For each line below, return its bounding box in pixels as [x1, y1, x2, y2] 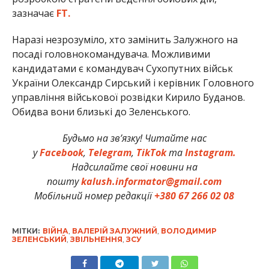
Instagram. [184, 146, 236, 160]
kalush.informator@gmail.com [81, 175, 222, 189]
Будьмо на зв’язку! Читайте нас [62, 131, 207, 145]
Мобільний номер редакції [34, 189, 155, 203]
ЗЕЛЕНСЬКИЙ [11, 235, 67, 244]
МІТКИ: [11, 226, 40, 236]
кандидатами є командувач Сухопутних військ [11, 62, 233, 76]
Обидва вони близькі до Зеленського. [11, 105, 190, 119]
